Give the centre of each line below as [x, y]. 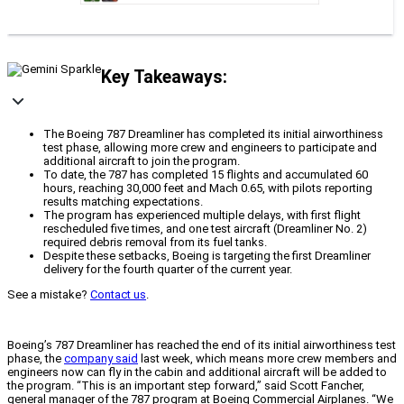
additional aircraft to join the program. [142, 161]
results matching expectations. [123, 202]
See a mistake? [49, 295]
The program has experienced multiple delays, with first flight [202, 216]
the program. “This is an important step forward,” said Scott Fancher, [186, 386]
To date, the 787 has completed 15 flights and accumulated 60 [206, 175]
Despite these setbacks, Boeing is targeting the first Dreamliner [207, 256]
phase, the [36, 359]
